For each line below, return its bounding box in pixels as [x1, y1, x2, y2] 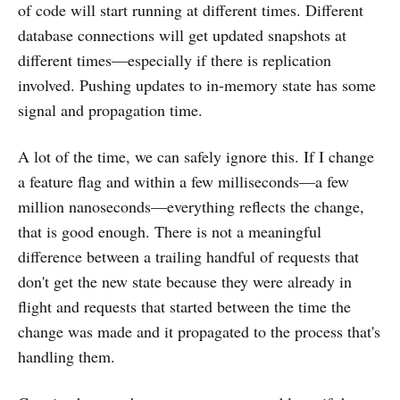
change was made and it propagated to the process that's [18, 320, 380, 342]
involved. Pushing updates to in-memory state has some [18, 73, 376, 96]
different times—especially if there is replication [18, 48, 331, 71]
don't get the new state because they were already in [18, 270, 352, 292]
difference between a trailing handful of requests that [18, 245, 359, 267]
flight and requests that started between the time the [18, 295, 351, 317]
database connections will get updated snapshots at [18, 23, 346, 46]
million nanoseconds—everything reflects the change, [18, 195, 364, 217]
